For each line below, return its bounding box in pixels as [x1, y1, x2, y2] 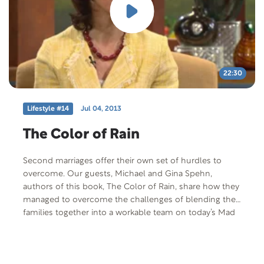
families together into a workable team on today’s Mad [23, 209, 235, 217]
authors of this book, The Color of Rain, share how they [23, 183, 239, 191]
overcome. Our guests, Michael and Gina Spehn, [23, 170, 67, 178]
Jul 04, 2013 [81, 105, 121, 112]
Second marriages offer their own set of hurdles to [23, 157, 222, 165]
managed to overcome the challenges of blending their [23, 196, 240, 204]
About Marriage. [23, 222, 84, 230]
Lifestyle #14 [27, 105, 69, 112]
